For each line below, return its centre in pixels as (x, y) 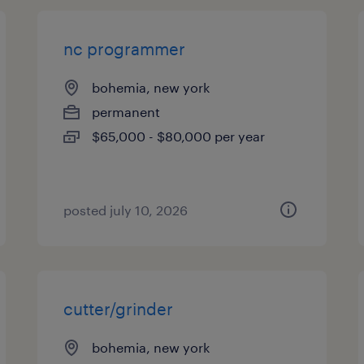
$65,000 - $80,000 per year (179, 136)
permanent (126, 112)
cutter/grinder (119, 309)
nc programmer (125, 49)
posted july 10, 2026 (126, 210)
